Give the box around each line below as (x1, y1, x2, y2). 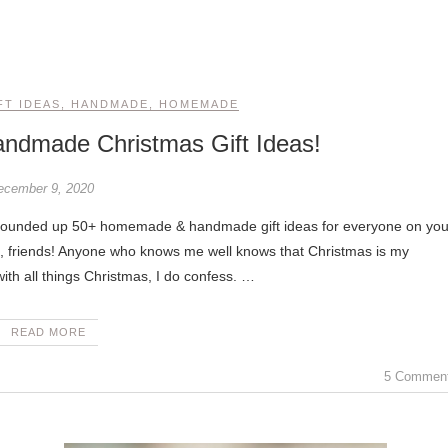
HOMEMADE (158, 98, 239, 110)
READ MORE (11, 326, 86, 338)
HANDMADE (70, 98, 149, 110)
